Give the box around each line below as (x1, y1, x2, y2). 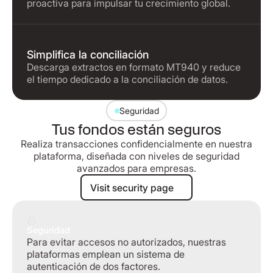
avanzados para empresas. (77, 162, 196, 174)
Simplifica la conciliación (27, 48, 149, 61)
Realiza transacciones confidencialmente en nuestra (21, 138, 252, 150)
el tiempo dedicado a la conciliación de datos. (27, 73, 228, 85)
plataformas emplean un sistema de (27, 248, 185, 260)
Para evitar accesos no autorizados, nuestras (27, 236, 226, 248)
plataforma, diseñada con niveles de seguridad (34, 150, 239, 162)
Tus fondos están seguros (52, 121, 221, 138)
